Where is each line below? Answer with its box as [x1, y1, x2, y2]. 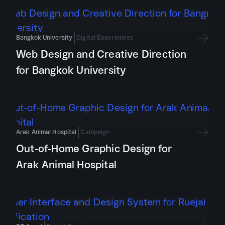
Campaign [80, 127, 110, 137]
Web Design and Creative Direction [16, 45, 187, 63]
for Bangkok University [16, 61, 127, 79]
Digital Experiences [76, 32, 134, 43]
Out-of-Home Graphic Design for [16, 140, 172, 157]
